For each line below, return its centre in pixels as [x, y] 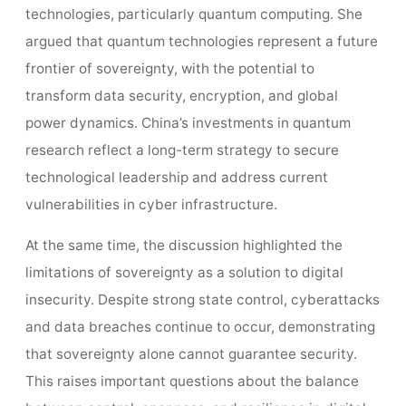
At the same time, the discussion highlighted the [184, 246]
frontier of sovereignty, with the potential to [169, 69]
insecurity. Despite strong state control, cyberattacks [202, 300]
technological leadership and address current [176, 178]
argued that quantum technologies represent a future [201, 42]
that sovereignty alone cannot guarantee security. [191, 354]
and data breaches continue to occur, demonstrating [200, 327]
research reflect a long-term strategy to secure [182, 150]
